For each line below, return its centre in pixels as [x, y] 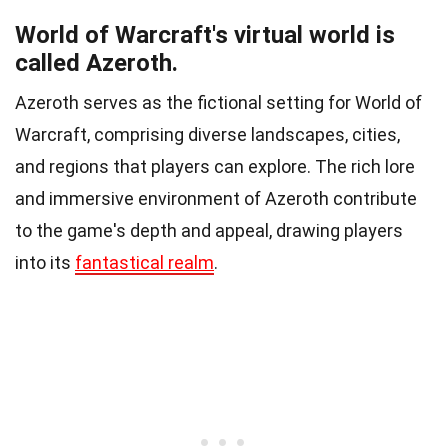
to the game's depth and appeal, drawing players [209, 231]
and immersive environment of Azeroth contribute [216, 199]
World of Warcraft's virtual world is [205, 35]
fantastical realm [144, 263]
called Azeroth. [96, 63]
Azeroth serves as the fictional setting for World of [218, 103]
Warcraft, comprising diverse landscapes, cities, [207, 135]
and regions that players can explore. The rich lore [215, 167]
